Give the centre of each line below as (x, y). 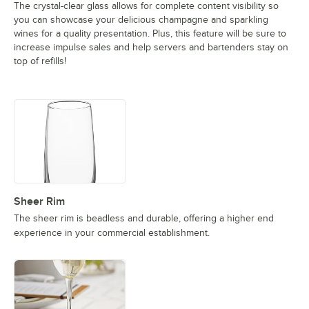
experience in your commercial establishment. (112, 233)
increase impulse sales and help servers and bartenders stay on (151, 48)
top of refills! (40, 61)
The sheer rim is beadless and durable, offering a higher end (144, 219)
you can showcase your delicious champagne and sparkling (141, 20)
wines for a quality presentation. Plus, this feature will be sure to (150, 34)
